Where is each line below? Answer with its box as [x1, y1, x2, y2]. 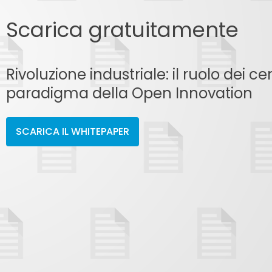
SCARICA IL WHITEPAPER [15, 124, 129, 138]
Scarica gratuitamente [5, 15, 239, 44]
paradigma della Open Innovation [5, 83, 253, 103]
